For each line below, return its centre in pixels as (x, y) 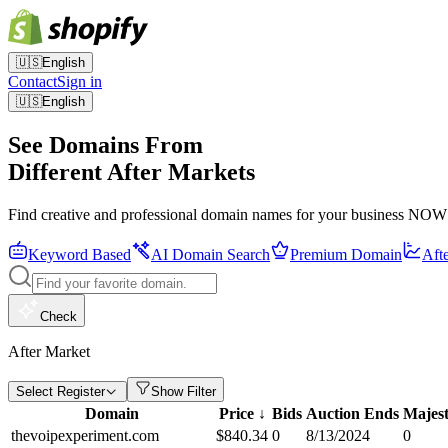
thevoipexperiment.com (85, 435)
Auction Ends (352, 413)
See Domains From (105, 144)
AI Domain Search (210, 254)
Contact (32, 81)
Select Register (60, 391)
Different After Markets (131, 171)
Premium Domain (346, 254)
